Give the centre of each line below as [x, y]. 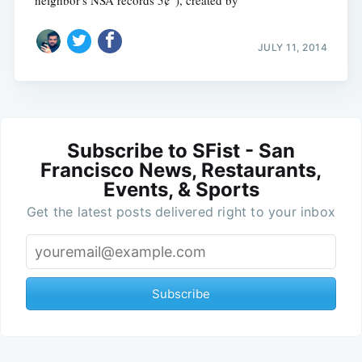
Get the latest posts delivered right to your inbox [181, 212]
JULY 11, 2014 [293, 48]
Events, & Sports [181, 190]
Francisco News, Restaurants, [181, 170]
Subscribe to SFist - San [181, 151]
